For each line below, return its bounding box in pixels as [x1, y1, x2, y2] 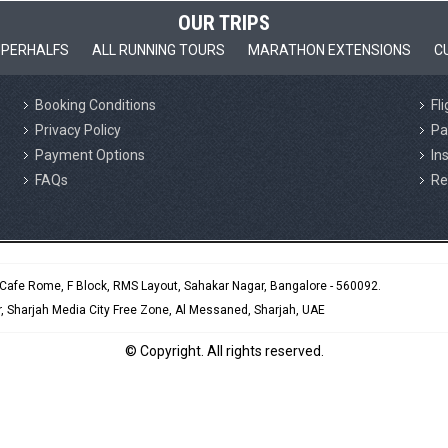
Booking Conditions [35, 97, 156, 113]
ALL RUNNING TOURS [91, 42, 225, 58]
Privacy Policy [35, 122, 121, 138]
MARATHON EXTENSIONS [247, 42, 411, 58]
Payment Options [35, 147, 145, 163]
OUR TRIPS [178, 11, 270, 35]
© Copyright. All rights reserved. [124, 343, 324, 359]
